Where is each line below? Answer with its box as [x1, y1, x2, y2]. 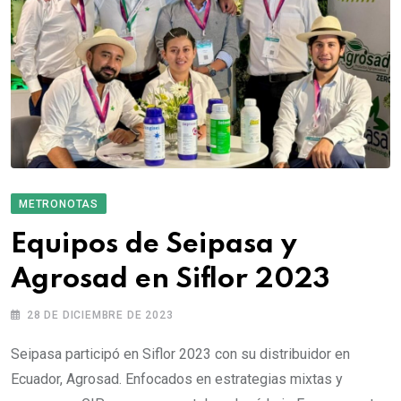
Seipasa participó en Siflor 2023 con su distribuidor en [11, 346, 350, 363]
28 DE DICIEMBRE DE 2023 [27, 309, 174, 322]
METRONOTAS [19, 198, 98, 211]
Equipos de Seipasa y [11, 231, 297, 260]
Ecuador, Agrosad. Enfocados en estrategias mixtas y [11, 371, 343, 388]
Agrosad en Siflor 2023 [11, 266, 330, 294]
